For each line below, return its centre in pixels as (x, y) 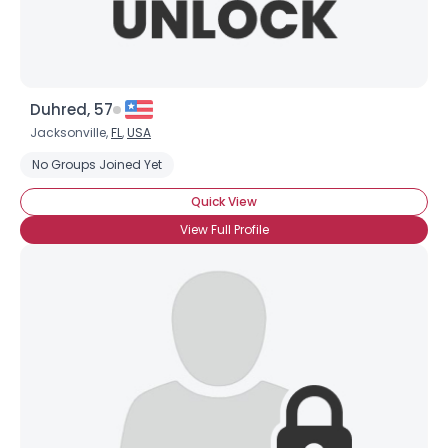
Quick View (224, 201)
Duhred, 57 (71, 109)
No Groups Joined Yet (97, 164)
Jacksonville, (70, 132)
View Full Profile (224, 229)
